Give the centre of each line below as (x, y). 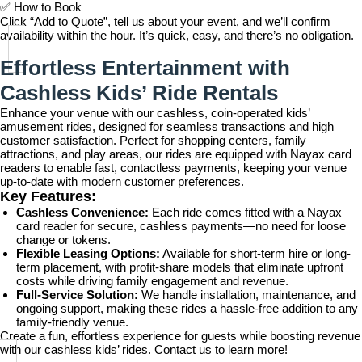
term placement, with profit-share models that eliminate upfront (180, 267)
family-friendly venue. (72, 322)
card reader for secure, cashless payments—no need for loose (181, 226)
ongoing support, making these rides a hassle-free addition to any (187, 308)
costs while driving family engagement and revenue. (152, 281)
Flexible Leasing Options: (88, 253)
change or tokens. (63, 240)
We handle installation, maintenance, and (247, 295)
